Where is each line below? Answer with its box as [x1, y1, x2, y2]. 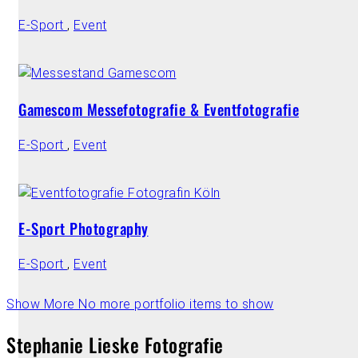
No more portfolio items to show [78, 296, 274, 312]
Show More [6, 296, 78, 312]
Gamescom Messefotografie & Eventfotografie [18, 97, 299, 120]
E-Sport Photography [18, 217, 149, 240]
